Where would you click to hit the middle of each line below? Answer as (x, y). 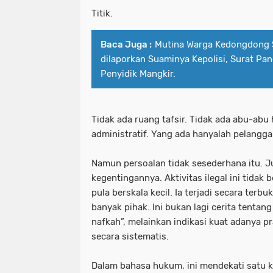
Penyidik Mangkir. (138, 74)
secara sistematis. (130, 237)
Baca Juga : (126, 45)
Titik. (102, 14)
